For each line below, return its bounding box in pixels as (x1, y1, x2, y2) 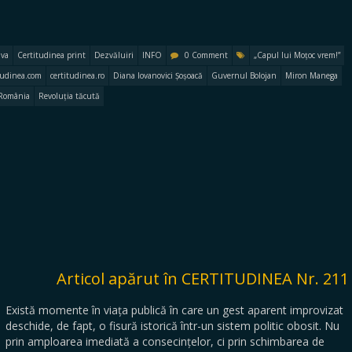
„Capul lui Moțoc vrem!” (254, 49, 340, 60)
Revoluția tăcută (38, 90, 100, 101)
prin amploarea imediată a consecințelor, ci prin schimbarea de (5, 334, 324, 349)
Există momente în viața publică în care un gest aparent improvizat (5, 302, 343, 317)
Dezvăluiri (94, 49, 134, 60)
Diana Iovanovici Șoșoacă (113, 70, 203, 81)
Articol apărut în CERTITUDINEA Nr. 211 (57, 268, 349, 289)
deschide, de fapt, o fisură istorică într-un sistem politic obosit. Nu (5, 318, 339, 333)
